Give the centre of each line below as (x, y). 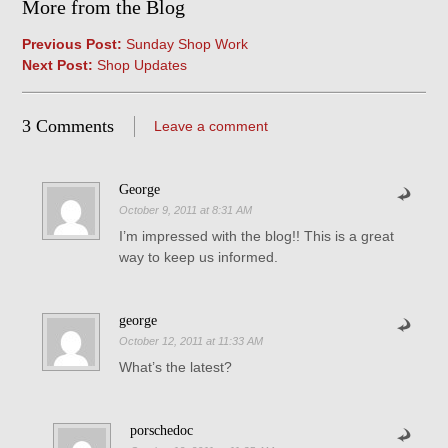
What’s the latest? (175, 367)
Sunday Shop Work (185, 44)
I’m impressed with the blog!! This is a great (256, 236)
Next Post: (58, 65)
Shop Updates (140, 65)
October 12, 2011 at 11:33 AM (190, 341)
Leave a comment (211, 126)
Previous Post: (72, 44)
